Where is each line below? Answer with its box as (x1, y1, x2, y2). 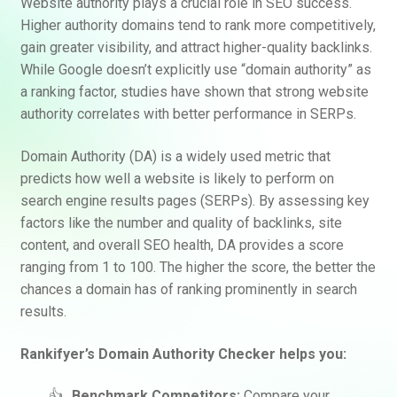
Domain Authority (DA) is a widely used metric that (19, 147, 331, 165)
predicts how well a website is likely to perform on (19, 169, 334, 187)
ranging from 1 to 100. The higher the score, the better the (19, 258, 376, 276)
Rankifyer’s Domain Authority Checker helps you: (19, 345, 346, 362)
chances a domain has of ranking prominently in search (19, 280, 357, 298)
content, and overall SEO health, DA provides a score (19, 236, 344, 253)
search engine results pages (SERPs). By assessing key (19, 191, 370, 209)
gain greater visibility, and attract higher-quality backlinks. (19, 39, 372, 57)
